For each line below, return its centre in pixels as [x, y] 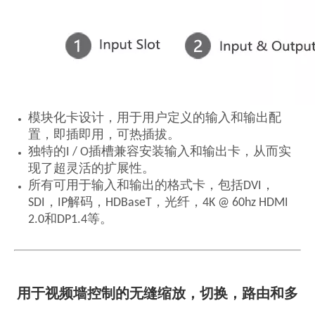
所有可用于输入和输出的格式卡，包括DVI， [151, 186]
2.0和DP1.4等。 [70, 220]
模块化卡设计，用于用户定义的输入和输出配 [155, 119]
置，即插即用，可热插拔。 [104, 136]
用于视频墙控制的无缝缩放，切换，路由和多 [157, 295]
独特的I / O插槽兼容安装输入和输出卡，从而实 [160, 153]
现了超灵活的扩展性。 [91, 169]
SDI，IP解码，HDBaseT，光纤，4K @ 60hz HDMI [158, 203]
